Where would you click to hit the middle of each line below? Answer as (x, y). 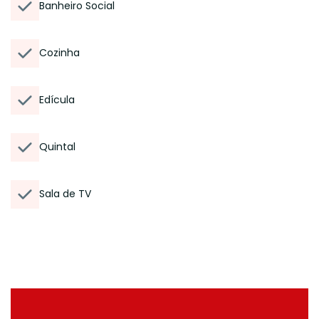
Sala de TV (65, 194)
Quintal (57, 147)
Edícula (57, 100)
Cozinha (59, 53)
